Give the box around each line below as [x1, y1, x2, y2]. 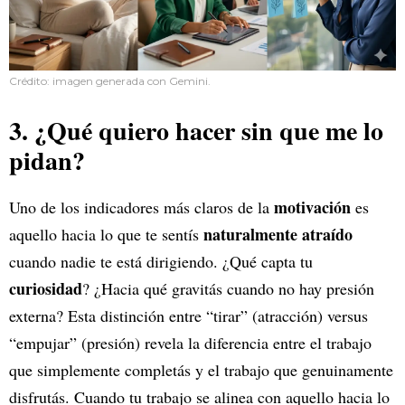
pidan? [9, 141, 85, 179]
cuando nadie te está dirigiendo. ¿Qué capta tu [9, 250, 313, 272]
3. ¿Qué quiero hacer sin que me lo [9, 111, 383, 149]
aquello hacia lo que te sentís [9, 222, 203, 245]
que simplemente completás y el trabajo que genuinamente [9, 358, 393, 381]
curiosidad [9, 276, 82, 300]
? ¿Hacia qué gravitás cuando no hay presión [82, 277, 374, 299]
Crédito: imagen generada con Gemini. [9, 73, 213, 88]
